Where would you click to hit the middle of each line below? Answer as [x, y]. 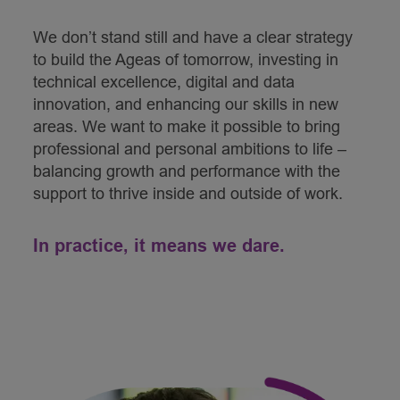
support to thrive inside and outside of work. [187, 193]
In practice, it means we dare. [158, 245]
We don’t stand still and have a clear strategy [192, 37]
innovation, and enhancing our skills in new [185, 104]
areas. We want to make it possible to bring [186, 126]
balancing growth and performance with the [186, 171]
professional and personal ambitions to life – [189, 149]
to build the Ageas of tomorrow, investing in [185, 59]
